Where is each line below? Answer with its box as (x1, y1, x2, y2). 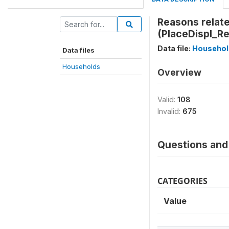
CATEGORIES (157, 175, 208, 187)
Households (62, 62, 100, 71)
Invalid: (157, 107, 182, 116)
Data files (62, 46, 95, 54)
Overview (157, 67, 201, 78)
